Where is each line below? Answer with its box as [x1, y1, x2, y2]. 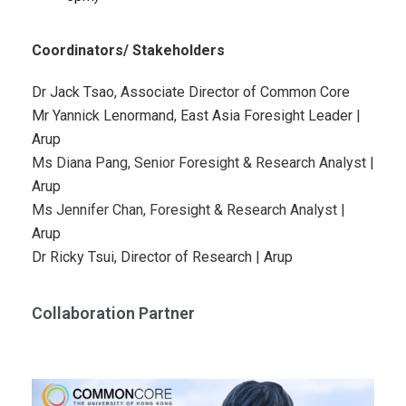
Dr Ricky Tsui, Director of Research [32, 248, 256, 266]
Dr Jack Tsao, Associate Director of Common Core [32, 83, 350, 101]
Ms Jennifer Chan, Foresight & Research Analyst [32, 201, 341, 218]
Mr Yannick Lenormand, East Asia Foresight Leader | [32, 107, 361, 124]
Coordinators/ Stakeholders [32, 42, 225, 59]
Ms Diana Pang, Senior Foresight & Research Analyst [32, 154, 370, 171]
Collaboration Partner [32, 304, 195, 323]
